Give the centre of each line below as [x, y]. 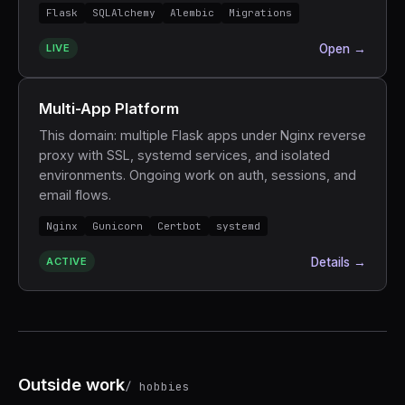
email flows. [75, 194]
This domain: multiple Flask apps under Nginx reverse [202, 135]
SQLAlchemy [123, 12]
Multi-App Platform [108, 109]
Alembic [192, 12]
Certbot [179, 226]
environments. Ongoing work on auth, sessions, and [197, 174]
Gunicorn [117, 226]
